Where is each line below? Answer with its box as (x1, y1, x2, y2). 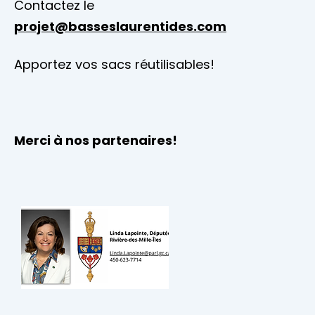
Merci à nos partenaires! (14, 131, 177, 150)
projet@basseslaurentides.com (14, 18, 226, 36)
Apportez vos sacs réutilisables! (14, 56, 214, 74)
